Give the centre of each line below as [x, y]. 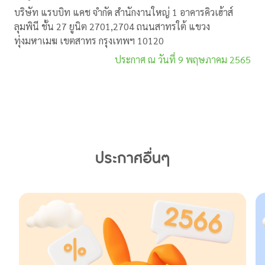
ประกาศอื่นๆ [132, 159]
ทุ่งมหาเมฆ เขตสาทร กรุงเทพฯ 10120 [89, 41]
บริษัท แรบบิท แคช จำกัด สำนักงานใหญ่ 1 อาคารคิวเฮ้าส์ [124, 13]
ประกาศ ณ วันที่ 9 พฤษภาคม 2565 [183, 60]
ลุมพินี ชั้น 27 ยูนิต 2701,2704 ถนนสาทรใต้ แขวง [112, 27]
